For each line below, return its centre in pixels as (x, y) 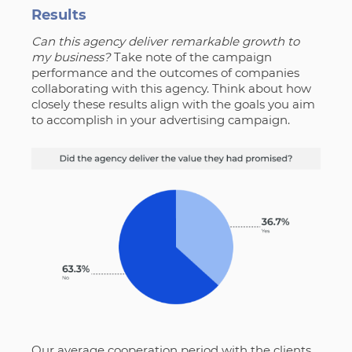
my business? (72, 57)
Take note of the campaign (192, 57)
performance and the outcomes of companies (165, 73)
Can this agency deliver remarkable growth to (165, 42)
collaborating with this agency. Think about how (171, 89)
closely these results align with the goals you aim (173, 104)
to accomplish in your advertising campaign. (160, 120)
